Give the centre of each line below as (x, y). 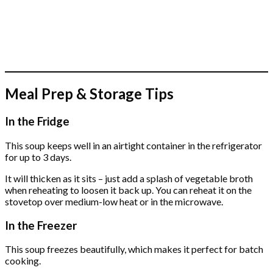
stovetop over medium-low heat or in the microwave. (114, 201)
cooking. (23, 261)
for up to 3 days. (38, 157)
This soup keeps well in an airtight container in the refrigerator (133, 145)
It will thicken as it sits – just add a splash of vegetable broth (129, 178)
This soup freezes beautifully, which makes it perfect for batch (134, 249)
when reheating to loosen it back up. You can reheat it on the (128, 190)
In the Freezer (41, 225)
